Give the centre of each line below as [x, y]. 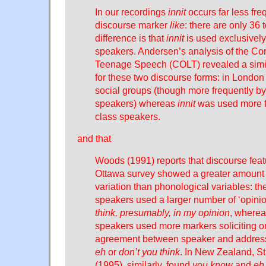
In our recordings [132, 12]
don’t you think [149, 251]
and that [94, 138]
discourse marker [132, 25]
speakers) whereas [136, 103]
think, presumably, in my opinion [162, 212]
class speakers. [128, 116]
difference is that [131, 38]
